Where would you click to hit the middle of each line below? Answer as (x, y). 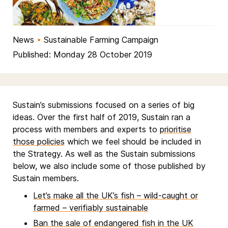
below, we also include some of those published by (109, 166)
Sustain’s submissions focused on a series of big (104, 105)
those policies (39, 142)
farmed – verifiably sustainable (91, 208)
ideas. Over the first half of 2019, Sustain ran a (102, 117)
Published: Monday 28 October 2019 (82, 55)
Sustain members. (46, 178)
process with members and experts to (86, 130)
